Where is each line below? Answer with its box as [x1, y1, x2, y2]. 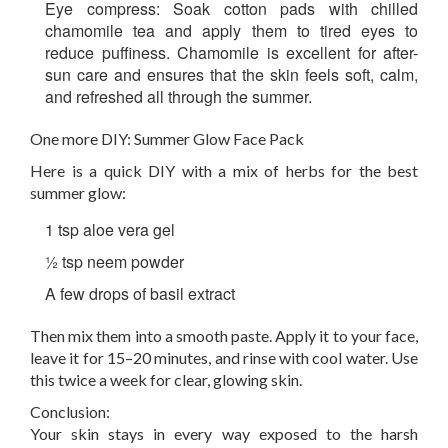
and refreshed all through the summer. [45, 85, 312, 108]
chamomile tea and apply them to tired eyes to [45, 19, 418, 42]
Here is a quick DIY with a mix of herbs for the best [30, 161, 418, 180]
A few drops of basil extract [45, 282, 235, 305]
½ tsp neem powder [45, 250, 184, 273]
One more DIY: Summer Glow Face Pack [30, 129, 304, 148]
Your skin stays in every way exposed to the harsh [30, 424, 418, 443]
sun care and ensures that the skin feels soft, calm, [45, 63, 418, 86]
